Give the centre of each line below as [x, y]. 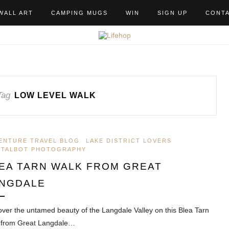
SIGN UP [173, 13]
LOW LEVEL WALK [55, 96]
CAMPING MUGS [79, 13]
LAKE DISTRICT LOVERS [129, 141]
